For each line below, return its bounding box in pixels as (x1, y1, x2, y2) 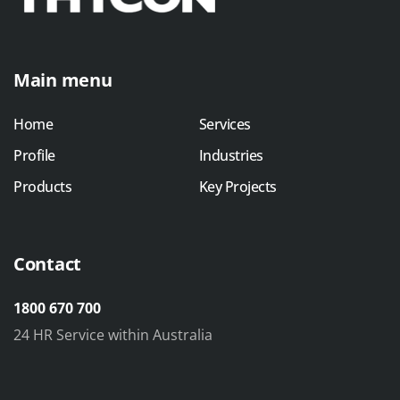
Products (13, 177, 72, 197)
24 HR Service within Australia (13, 324, 212, 345)
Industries (198, 146, 263, 166)
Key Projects (198, 177, 277, 197)
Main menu (13, 68, 112, 93)
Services (198, 114, 251, 135)
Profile (13, 146, 55, 166)
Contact (13, 251, 81, 276)
